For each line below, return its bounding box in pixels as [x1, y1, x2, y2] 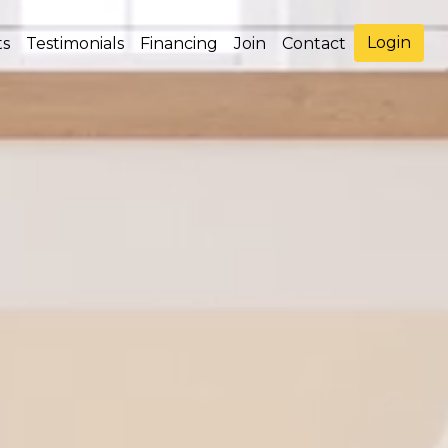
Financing [140, 33, 218, 53]
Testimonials [26, 33, 124, 53]
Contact [282, 33, 346, 53]
